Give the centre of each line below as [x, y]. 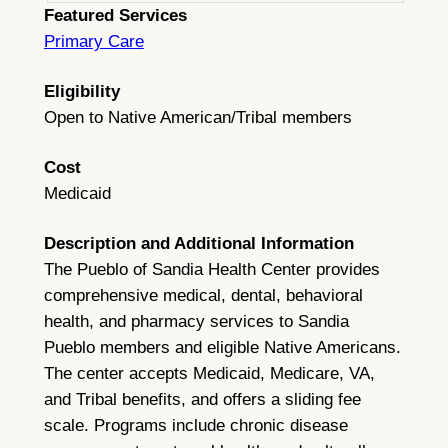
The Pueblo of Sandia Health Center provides [211, 269]
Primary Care [93, 41]
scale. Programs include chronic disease [195, 425]
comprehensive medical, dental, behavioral [203, 295]
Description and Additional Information [198, 243]
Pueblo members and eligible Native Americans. [222, 347]
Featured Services [115, 15]
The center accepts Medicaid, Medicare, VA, [209, 373]
